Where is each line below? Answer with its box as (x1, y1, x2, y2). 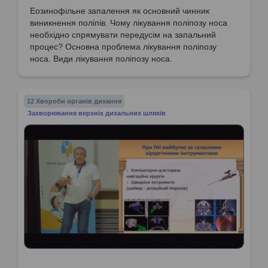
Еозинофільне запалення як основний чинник (30, 6, 209, 16)
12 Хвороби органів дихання (27, 98, 121, 105)
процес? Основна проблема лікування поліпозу (30, 42, 217, 52)
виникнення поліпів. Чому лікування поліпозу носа (30, 18, 227, 28)
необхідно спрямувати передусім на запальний (30, 30, 216, 40)
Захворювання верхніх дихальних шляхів (28, 109, 166, 117)
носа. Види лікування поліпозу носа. (30, 54, 172, 64)
